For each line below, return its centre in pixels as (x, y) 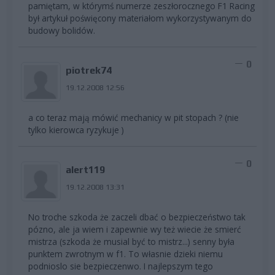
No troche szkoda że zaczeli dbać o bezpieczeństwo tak (137, 217)
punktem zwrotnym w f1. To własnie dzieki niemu (126, 254)
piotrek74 (88, 71)
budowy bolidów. (62, 30)
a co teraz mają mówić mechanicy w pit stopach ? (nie (134, 117)
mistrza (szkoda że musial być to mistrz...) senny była (131, 241)
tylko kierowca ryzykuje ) (76, 130)
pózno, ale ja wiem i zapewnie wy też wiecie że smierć (135, 229)
